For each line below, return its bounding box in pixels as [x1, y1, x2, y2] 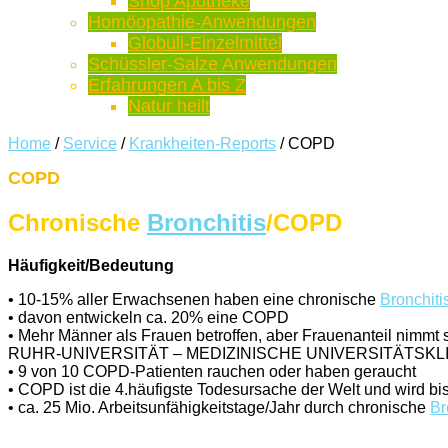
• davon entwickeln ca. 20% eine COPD [8, 308, 289, 326]
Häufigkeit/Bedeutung [8, 256, 174, 274]
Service [63, 134, 117, 152]
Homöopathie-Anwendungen [88, 11, 316, 32]
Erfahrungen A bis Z [88, 74, 246, 95]
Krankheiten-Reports [129, 134, 276, 152]
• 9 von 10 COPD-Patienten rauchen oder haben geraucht [8, 362, 416, 380]
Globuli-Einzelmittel [128, 32, 282, 53]
